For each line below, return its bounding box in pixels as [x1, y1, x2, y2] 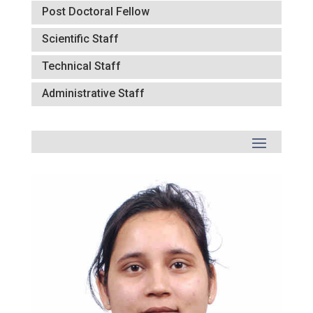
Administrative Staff [41, 87, 145, 100]
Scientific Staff [41, 32, 119, 45]
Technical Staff [41, 59, 121, 73]
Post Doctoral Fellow [41, 5, 150, 18]
